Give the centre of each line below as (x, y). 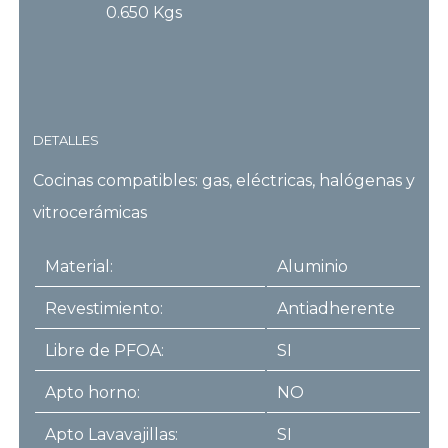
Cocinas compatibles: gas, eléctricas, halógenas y (223, 180)
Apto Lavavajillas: (111, 434)
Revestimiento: (103, 308)
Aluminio (312, 266)
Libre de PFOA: (104, 350)
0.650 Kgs (144, 13)
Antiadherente (335, 308)
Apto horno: (92, 392)
